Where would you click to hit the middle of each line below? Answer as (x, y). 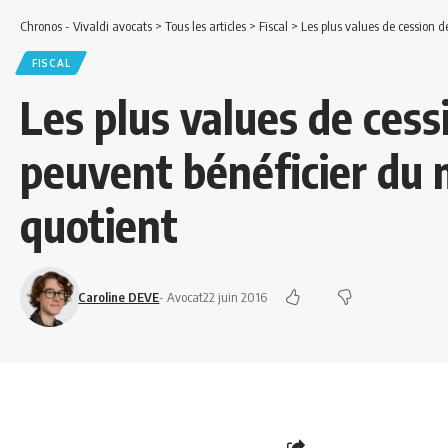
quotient (99, 224)
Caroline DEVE (119, 296)
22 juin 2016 (235, 296)
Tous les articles (205, 25)
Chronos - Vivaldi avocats (86, 25)
